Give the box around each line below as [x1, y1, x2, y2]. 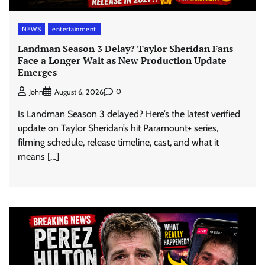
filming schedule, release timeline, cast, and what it [18, 136, 219, 148]
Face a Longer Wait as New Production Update [18, 54, 227, 67]
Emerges [18, 66, 57, 79]
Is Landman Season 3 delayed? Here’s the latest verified [18, 108, 240, 119]
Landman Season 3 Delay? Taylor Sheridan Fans [18, 42, 233, 56]
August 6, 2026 [54, 87, 104, 96]
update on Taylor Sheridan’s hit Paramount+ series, [18, 122, 218, 134]
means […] [18, 150, 59, 162]
